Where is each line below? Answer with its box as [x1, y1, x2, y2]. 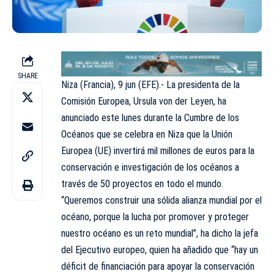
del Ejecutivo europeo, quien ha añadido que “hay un [61, 243, 258, 256]
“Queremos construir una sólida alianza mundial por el [61, 194, 262, 206]
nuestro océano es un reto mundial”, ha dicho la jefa [61, 227, 258, 239]
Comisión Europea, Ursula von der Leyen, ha [61, 95, 226, 107]
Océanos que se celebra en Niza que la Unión [61, 128, 232, 140]
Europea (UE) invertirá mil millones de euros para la [61, 144, 254, 157]
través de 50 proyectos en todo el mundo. [61, 177, 223, 190]
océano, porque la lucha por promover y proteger [61, 210, 249, 223]
